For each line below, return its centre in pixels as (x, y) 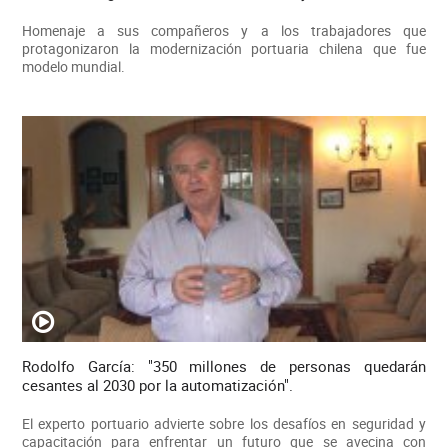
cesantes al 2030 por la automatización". (157, 385)
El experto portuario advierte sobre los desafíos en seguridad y (224, 424)
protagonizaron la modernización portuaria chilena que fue (224, 48)
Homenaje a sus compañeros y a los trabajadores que (224, 30)
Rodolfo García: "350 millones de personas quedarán (224, 366)
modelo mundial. (73, 66)
